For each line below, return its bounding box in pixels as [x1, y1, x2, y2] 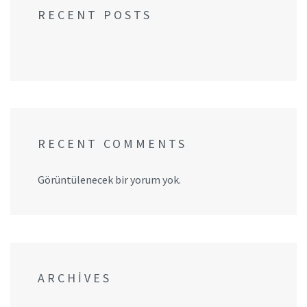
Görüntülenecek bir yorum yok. [38, 173, 181, 187]
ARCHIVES [38, 270, 112, 286]
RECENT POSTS [38, 7, 152, 23]
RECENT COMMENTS [38, 136, 187, 152]
